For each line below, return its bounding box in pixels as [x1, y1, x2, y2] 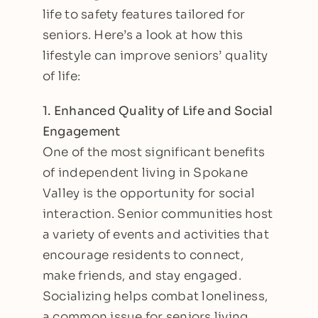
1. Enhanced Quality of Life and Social [42, 103, 273, 119]
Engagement [42, 124, 121, 139]
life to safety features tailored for [42, 6, 246, 22]
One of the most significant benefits [42, 144, 265, 160]
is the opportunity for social [79, 185, 256, 201]
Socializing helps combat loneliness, [42, 288, 268, 304]
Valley [42, 185, 80, 201]
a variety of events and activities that [42, 226, 269, 242]
